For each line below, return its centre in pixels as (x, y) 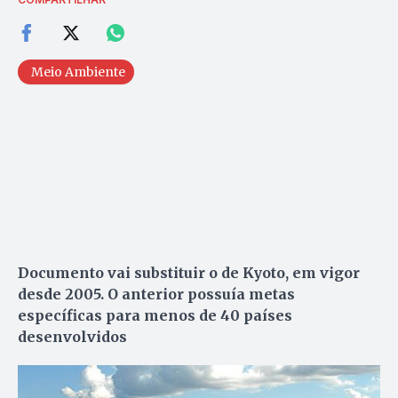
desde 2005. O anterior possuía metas (156, 295)
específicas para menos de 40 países (155, 316)
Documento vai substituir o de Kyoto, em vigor (189, 273)
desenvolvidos (72, 337)
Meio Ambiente (78, 72)
